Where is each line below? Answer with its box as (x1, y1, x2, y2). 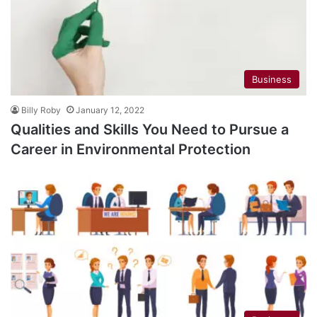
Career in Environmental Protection (11, 141, 254, 158)
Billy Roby (21, 105, 61, 116)
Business (252, 74, 292, 86)
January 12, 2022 (76, 105, 144, 116)
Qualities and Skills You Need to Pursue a (11, 121, 289, 139)
